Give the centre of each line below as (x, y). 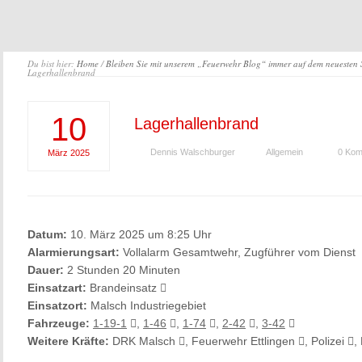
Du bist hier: (52, 63)
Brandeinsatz (123, 288)
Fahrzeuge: (59, 323)
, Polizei (326, 341)
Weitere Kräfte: (68, 341)
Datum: (47, 234)
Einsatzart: (57, 288)
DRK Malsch (144, 341)
